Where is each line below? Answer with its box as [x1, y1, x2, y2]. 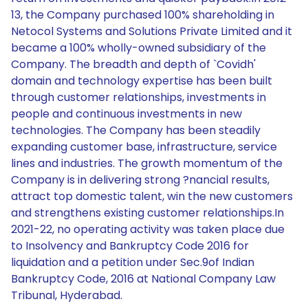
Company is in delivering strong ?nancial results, [11, 172, 269, 188]
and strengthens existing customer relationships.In [11, 205, 284, 221]
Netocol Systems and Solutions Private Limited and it [11, 23, 292, 39]
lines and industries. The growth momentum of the [11, 155, 283, 171]
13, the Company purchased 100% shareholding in [11, 7, 274, 23]
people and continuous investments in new [11, 106, 242, 122]
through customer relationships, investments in [11, 89, 266, 105]
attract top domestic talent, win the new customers [11, 188, 293, 204]
